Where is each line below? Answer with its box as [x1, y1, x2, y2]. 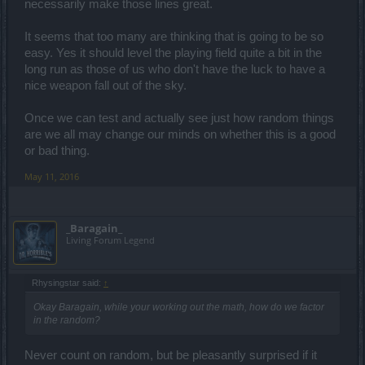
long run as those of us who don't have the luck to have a [24, 62, 325, 76]
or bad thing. [24, 143, 90, 157]
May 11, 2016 [24, 169, 79, 182]
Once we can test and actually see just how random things [24, 111, 334, 125]
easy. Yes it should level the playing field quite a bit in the [24, 46, 322, 59]
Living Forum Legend [66, 233, 155, 246]
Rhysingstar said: [32, 277, 103, 288]
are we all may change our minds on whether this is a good [24, 127, 336, 141]
